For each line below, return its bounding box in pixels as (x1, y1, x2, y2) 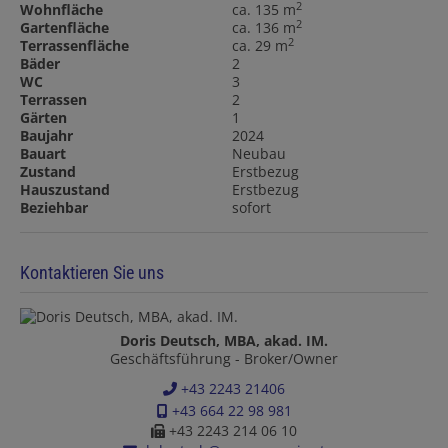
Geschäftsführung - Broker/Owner (110, 349, 338, 369)
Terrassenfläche (20, 36, 129, 56)
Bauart (20, 144, 66, 164)
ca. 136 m (232, 18, 297, 38)
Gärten (20, 108, 67, 128)
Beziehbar (20, 198, 88, 218)
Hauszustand (20, 180, 110, 200)
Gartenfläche (20, 18, 109, 38)
